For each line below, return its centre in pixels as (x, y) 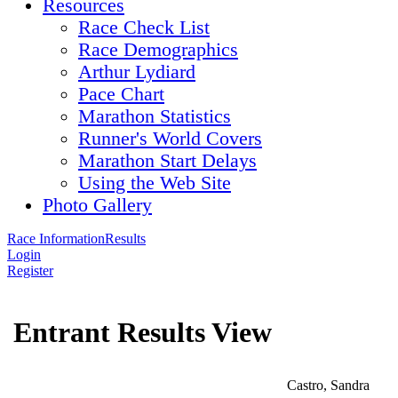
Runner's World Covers (170, 139)
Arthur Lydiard (137, 72)
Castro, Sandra (328, 385)
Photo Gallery (97, 205)
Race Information (56, 239)
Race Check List (144, 28)
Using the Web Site (155, 183)
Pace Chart (121, 94)
